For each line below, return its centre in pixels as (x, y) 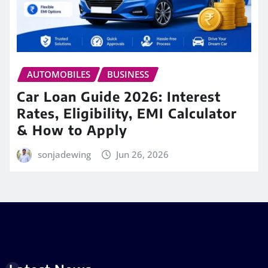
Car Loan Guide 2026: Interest (119, 96)
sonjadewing (64, 154)
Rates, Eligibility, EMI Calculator (127, 113)
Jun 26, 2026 (143, 154)
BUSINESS (128, 74)
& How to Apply (72, 130)
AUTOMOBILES (59, 74)
